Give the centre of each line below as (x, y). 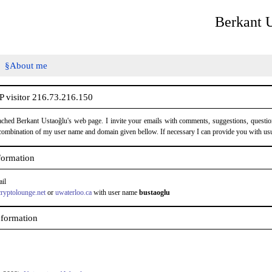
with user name (115, 192)
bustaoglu (154, 192)
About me (29, 66)
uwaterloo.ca (73, 192)
